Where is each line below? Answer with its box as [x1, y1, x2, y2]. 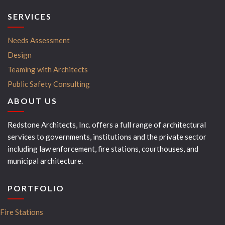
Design [8, 50, 32, 59]
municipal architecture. [8, 156, 83, 165]
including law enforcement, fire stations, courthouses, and [8, 144, 198, 153]
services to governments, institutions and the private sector [8, 132, 206, 141]
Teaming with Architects [8, 64, 88, 74]
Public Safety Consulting [8, 79, 90, 88]
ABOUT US [8, 95, 57, 105]
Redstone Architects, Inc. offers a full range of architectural [8, 120, 206, 129]
